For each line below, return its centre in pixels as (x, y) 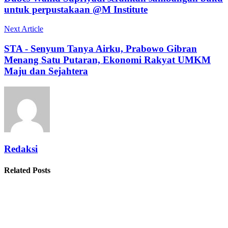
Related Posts (27, 170)
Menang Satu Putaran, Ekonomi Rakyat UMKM (107, 60)
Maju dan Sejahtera (46, 71)
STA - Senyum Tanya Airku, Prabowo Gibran (101, 48)
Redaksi (21, 149)
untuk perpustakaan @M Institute (76, 9)
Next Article (24, 29)
